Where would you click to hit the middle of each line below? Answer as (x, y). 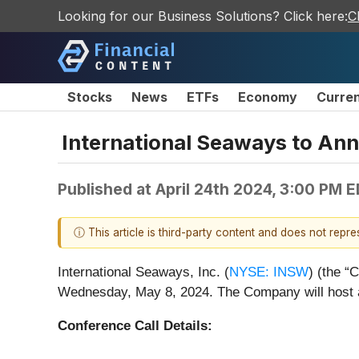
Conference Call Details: (135, 326)
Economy (268, 97)
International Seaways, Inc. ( (143, 272)
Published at (107, 189)
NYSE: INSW (269, 272)
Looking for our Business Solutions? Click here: (203, 16)
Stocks (90, 97)
